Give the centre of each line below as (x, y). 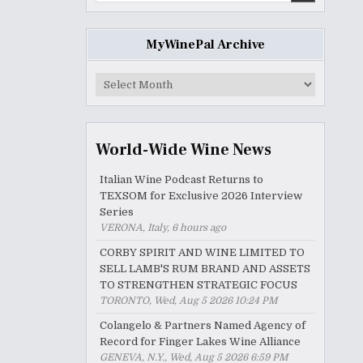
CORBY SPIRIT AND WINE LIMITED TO (202, 252)
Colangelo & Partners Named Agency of (203, 325)
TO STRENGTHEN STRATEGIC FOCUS (199, 285)
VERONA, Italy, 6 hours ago (163, 228)
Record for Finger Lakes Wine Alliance (200, 342)
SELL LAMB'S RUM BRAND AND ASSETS (205, 269)
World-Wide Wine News (184, 150)
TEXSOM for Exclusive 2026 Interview (201, 196)
